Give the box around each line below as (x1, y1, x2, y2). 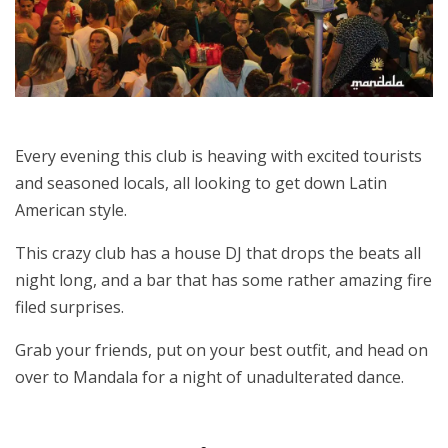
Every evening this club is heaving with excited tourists (15, 145, 422, 168)
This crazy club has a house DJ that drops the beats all (15, 242, 421, 265)
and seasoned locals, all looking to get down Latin (15, 172, 387, 195)
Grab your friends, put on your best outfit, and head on (15, 339, 428, 362)
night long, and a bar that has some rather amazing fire (15, 269, 432, 292)
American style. (15, 199, 127, 222)
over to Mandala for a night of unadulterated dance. (15, 366, 404, 389)
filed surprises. (15, 296, 124, 319)
